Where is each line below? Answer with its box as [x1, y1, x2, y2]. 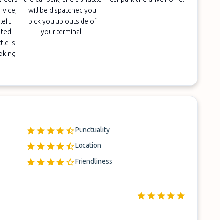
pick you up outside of [28, 17, 97, 25]
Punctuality [75, 126, 110, 134]
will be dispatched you [28, 6, 97, 14]
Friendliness [75, 157, 113, 165]
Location [75, 141, 102, 149]
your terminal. [41, 28, 84, 36]
